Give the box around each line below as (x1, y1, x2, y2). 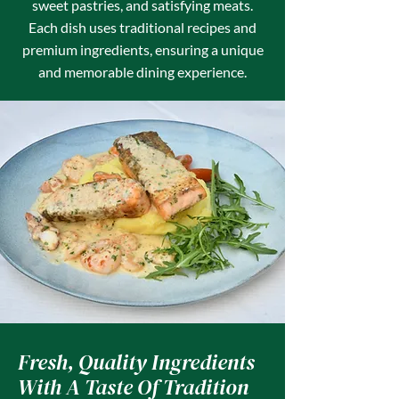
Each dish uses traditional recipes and (28, 19, 256, 36)
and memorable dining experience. (38, 63, 247, 80)
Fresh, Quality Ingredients (18, 347, 255, 377)
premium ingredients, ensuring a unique (21, 41, 264, 58)
